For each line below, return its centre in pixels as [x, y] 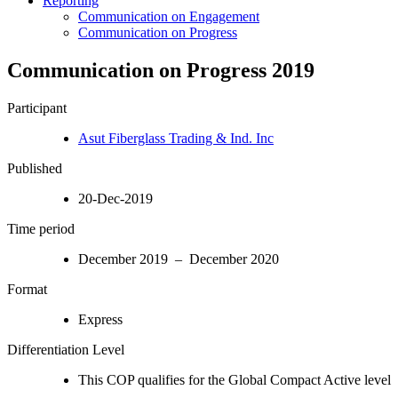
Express [100, 319]
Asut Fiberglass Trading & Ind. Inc [176, 138]
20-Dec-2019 [115, 198]
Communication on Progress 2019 [161, 70]
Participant [37, 107]
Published [35, 168]
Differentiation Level [66, 349]
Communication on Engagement [169, 16]
